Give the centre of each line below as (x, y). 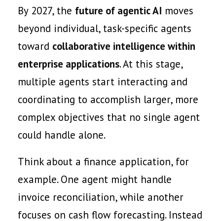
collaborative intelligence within (124, 46)
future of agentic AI (118, 11)
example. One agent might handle (95, 179)
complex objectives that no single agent (109, 117)
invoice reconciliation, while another (101, 197)
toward (35, 46)
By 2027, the (46, 11)
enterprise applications (69, 64)
